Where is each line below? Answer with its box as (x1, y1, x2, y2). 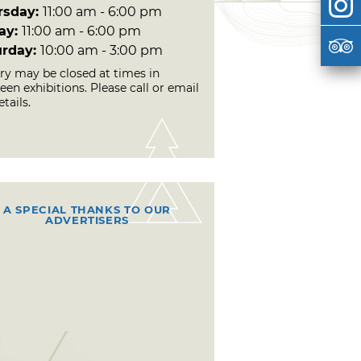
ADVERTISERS (44, 213, 130, 226)
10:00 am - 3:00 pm (40, 42, 163, 58)
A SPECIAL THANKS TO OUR (3, 202, 171, 216)
